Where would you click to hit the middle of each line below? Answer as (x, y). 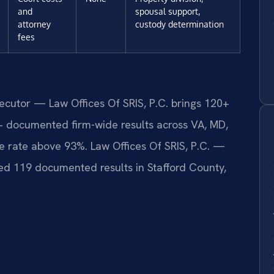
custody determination (180, 24)
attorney (34, 24)
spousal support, (168, 11)
